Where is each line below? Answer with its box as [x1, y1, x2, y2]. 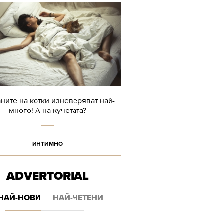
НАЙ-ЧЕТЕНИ [53, 193, 103, 203]
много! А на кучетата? [8, 106, 86, 115]
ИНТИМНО [32, 140, 63, 147]
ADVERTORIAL [6, 169, 89, 183]
